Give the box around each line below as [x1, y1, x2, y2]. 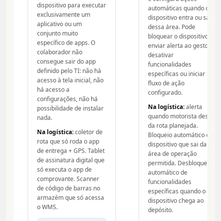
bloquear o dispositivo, [148, 32, 210, 41]
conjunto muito [37, 29, 78, 38]
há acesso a [37, 85, 70, 94]
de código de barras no [37, 184, 100, 193]
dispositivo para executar [37, 1, 106, 10]
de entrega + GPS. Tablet [37, 147, 105, 155]
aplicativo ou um [37, 20, 82, 29]
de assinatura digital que [37, 156, 105, 165]
